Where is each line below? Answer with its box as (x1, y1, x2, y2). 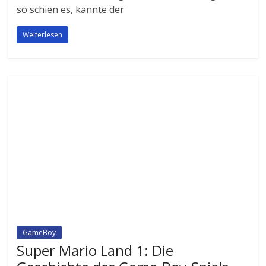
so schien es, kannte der (17, 3, 125, 17)
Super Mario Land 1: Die (17, 240, 174, 260)
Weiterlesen (23, 30, 63, 40)
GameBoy (23, 227, 56, 237)
